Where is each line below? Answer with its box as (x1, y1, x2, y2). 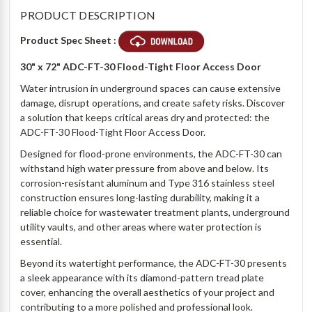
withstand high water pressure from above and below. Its (20, 162, 270, 175)
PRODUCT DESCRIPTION (20, 8, 156, 22)
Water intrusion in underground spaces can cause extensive (20, 82, 281, 95)
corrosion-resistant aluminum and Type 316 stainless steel (20, 177, 275, 189)
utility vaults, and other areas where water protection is (20, 221, 263, 233)
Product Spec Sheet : (20, 34, 119, 47)
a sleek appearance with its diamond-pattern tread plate (20, 272, 265, 284)
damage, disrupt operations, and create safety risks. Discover (20, 97, 286, 109)
